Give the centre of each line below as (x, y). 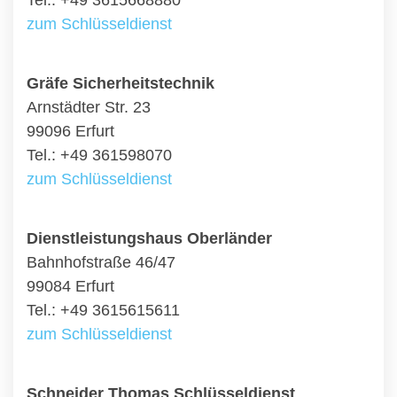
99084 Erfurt (70, 286)
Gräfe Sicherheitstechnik (121, 83)
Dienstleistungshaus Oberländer (149, 238)
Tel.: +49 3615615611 (103, 310)
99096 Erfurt (70, 131)
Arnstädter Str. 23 (89, 107)
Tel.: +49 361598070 (99, 155)
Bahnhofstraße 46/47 (101, 262)
